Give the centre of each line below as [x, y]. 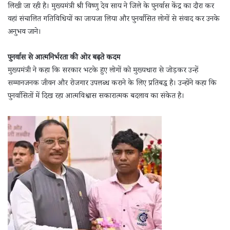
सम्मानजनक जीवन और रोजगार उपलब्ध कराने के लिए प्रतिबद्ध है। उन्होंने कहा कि [112, 84]
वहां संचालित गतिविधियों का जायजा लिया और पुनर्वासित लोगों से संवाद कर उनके [114, 20]
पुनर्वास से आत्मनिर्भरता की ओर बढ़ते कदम [64, 58]
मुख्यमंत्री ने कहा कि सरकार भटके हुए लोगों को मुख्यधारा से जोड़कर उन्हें [103, 71]
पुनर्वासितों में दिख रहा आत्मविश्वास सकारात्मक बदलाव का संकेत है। [96, 97]
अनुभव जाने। [24, 32]
